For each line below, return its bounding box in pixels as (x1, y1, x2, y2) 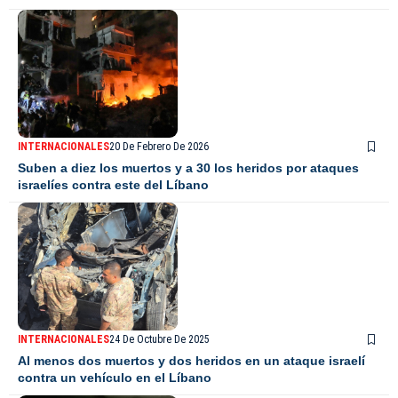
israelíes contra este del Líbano (18, 178, 209, 193)
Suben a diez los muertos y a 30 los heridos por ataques (18, 161, 359, 176)
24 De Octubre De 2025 (109, 333, 210, 346)
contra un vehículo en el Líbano (18, 370, 211, 386)
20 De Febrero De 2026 (109, 140, 209, 154)
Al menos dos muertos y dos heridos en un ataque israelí (18, 354, 365, 369)
